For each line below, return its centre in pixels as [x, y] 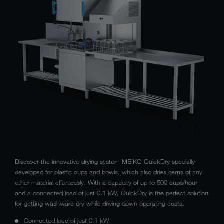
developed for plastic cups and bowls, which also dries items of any [109, 172]
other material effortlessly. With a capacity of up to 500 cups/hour [106, 183]
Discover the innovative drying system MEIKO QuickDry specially [105, 162]
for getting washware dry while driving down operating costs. [100, 204]
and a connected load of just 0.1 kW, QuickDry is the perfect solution [112, 193]
